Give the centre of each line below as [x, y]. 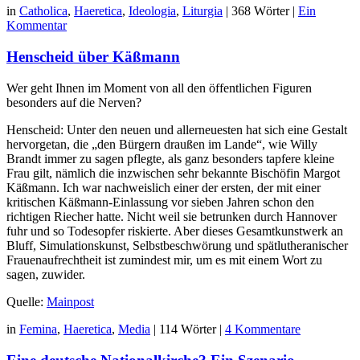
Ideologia [152, 11]
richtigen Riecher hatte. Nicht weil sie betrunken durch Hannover [172, 216]
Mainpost [70, 301]
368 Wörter [260, 11]
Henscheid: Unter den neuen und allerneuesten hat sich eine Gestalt [177, 129]
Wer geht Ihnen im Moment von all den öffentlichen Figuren [159, 88]
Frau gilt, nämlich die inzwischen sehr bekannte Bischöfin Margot [173, 173]
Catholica [43, 11]
